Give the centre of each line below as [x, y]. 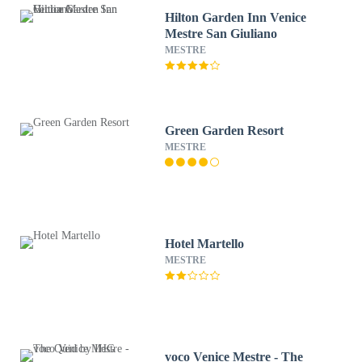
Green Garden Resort [225, 130]
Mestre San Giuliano [221, 34]
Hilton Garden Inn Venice [236, 17]
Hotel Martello [205, 244]
